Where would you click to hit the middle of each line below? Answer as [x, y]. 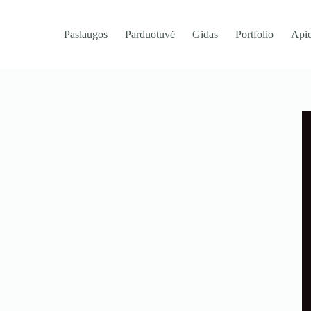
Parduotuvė [150, 34]
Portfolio [255, 34]
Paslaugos [86, 34]
